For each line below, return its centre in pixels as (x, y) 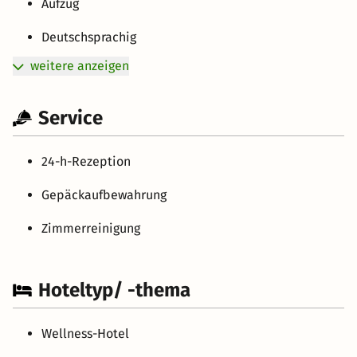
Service (71, 118)
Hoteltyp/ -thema (114, 290)
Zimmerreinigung (91, 228)
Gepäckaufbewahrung (104, 194)
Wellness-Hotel (85, 333)
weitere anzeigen (80, 65)
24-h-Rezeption (86, 161)
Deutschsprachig (89, 37)
